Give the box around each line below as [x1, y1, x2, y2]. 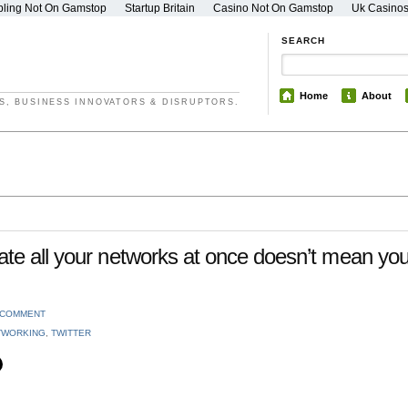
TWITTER [50, 328, 91, 339]
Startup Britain [125, 2, 195, 15]
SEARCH [281, 36, 325, 46]
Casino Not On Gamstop [213, 2, 333, 15]
